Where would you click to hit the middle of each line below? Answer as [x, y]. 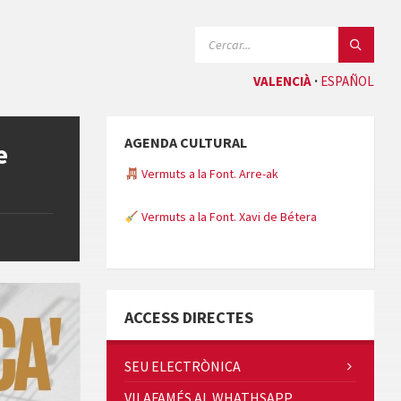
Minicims [163, 260]
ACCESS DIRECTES [189, 318]
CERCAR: [218, 34]
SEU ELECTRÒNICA [183, 367]
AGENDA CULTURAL [186, 143]
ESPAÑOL [347, 81]
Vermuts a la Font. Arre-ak [209, 174]
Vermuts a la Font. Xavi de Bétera [228, 217]
